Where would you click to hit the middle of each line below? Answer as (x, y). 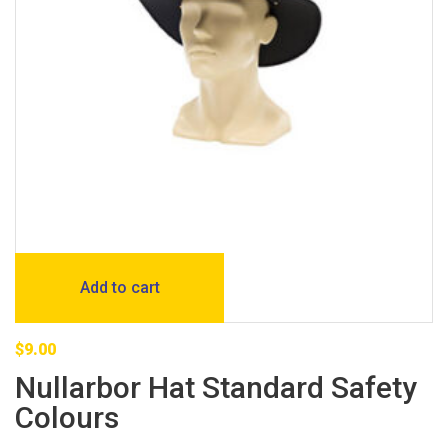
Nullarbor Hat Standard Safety (216, 387)
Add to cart (119, 287)
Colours (67, 417)
